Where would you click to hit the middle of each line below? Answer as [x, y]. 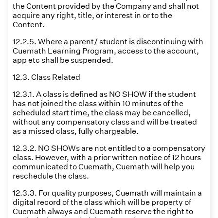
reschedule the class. [51, 176]
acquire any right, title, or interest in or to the [92, 15]
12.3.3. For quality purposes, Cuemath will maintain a [107, 193]
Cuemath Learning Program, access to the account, [106, 51]
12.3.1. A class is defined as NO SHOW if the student [104, 94]
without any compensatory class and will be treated [105, 122]
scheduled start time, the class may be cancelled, [102, 113]
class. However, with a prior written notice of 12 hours [107, 157]
